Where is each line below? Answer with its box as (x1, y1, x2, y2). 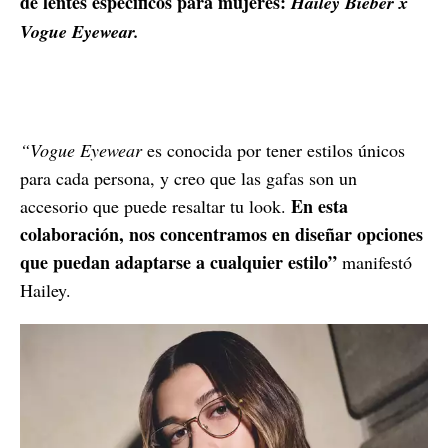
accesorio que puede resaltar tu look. (20, 193, 291, 218)
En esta (291, 192, 348, 219)
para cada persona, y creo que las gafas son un (20, 165, 357, 190)
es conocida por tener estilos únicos (142, 137, 405, 162)
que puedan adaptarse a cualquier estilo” (20, 248, 342, 275)
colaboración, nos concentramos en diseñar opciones (20, 220, 423, 247)
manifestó (342, 249, 412, 274)
